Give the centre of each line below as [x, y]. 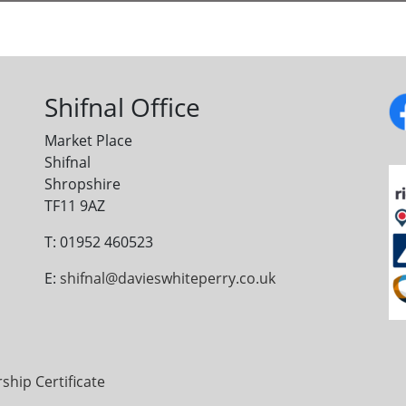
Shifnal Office [122, 106]
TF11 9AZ [74, 205]
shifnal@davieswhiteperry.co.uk [167, 278]
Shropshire [82, 184]
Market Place [88, 140]
